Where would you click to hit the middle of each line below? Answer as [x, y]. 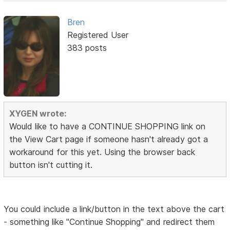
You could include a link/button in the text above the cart [114, 209]
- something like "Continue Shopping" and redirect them [109, 222]
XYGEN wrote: [38, 113]
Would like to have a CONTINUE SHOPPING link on [108, 126]
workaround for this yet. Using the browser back [102, 152]
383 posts [87, 48]
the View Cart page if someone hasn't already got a [109, 139]
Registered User [98, 35]
